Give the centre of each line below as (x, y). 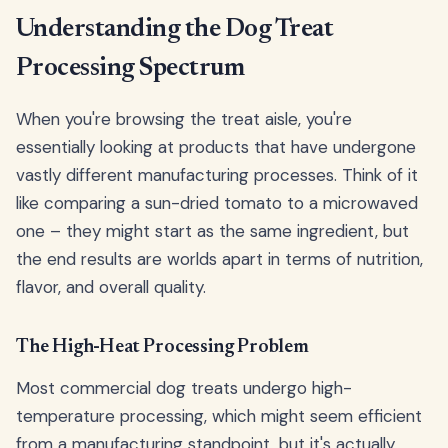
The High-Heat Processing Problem (162, 347)
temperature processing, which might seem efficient (219, 415)
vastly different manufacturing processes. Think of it (217, 174)
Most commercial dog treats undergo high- (184, 387)
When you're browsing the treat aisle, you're (184, 118)
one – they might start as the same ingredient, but (212, 230)
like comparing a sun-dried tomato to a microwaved (217, 202)
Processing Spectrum (130, 68)
